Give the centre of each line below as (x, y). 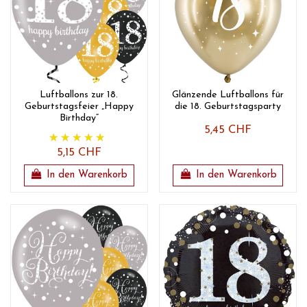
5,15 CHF (79, 152)
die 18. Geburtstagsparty (228, 106)
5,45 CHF (228, 130)
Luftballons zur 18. (79, 95)
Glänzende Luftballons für (228, 95)
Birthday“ (79, 118)
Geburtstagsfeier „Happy (79, 106)
